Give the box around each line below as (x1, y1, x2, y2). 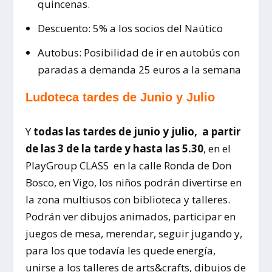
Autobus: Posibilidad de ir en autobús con (37, 46, 240, 60)
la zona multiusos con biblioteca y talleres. (25, 192, 231, 207)
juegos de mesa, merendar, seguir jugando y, (25, 226, 243, 241)
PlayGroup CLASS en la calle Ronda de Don (25, 158, 232, 173)
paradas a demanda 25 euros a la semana (37, 63, 241, 77)
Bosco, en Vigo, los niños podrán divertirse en (25, 175, 242, 190)
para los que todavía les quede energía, (25, 243, 216, 258)
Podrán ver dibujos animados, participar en (25, 209, 236, 224)
